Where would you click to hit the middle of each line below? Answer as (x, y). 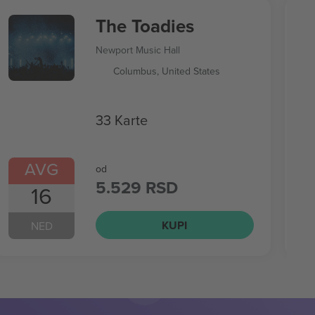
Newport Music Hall (137, 50)
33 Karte (121, 120)
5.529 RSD (136, 187)
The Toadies (144, 26)
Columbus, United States (166, 71)
